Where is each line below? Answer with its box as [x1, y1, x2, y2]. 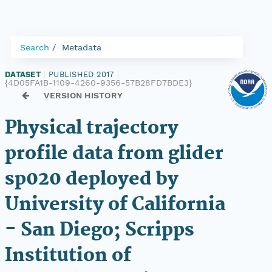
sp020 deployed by [5, 165, 178, 194]
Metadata [62, 42, 101, 52]
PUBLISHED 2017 [49, 70, 114, 79]
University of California [5, 190, 225, 220]
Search [20, 42, 49, 52]
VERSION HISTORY [44, 90, 123, 100]
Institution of [5, 241, 131, 271]
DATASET [5, 70, 41, 79]
